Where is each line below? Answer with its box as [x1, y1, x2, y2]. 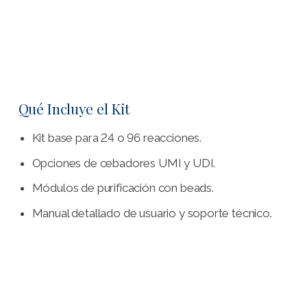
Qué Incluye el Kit [18, 99, 130, 119]
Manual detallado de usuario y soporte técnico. [32, 206, 272, 220]
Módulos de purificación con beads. [32, 181, 214, 195]
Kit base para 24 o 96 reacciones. [32, 131, 201, 145]
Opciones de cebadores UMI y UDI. [32, 156, 216, 170]
